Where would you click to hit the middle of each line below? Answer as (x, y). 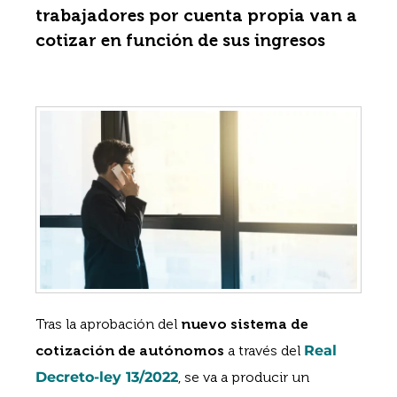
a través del (264, 351)
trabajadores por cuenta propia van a (196, 16)
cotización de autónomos (130, 351)
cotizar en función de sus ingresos (180, 40)
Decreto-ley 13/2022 (107, 378)
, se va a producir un (244, 378)
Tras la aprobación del (108, 324)
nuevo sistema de (245, 324)
